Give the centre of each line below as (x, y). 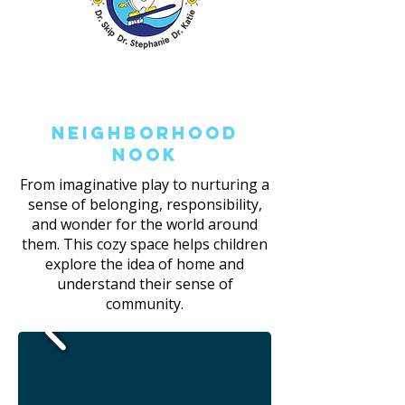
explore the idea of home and (145, 264)
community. (145, 304)
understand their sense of (145, 284)
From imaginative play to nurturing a (145, 184)
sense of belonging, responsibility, (145, 204)
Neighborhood (145, 133)
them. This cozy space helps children (145, 244)
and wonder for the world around (145, 224)
